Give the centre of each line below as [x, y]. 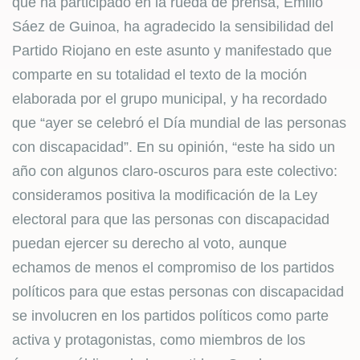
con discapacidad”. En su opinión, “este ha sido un [174, 147]
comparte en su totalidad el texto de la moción [160, 75]
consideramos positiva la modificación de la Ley [165, 195]
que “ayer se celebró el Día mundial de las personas [179, 123]
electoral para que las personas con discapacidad [171, 219]
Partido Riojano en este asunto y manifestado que [172, 51]
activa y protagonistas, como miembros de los [159, 340]
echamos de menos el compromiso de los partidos [173, 268]
